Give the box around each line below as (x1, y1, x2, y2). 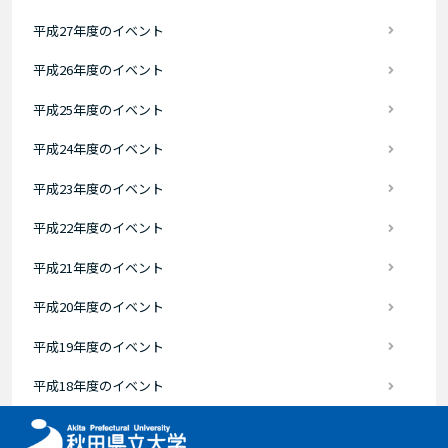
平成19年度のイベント (33, 336, 164, 356)
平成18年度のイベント (33, 376, 164, 396)
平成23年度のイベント (33, 178, 164, 198)
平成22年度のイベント (33, 218, 164, 238)
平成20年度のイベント (33, 297, 164, 317)
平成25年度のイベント (33, 99, 164, 119)
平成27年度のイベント (33, 20, 164, 40)
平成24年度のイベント (33, 139, 164, 159)
